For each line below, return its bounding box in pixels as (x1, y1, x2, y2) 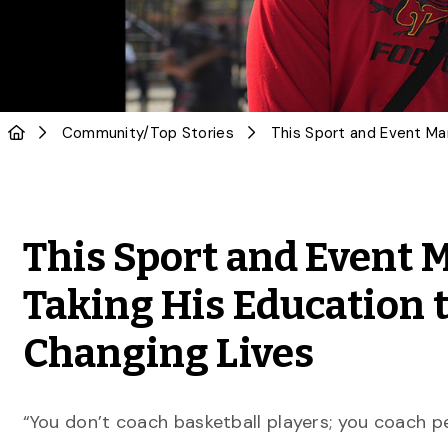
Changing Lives (22, 330, 314, 378)
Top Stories (149, 123, 234, 143)
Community (61, 123, 144, 143)
